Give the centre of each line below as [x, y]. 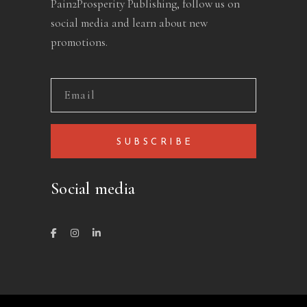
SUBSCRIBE [155, 142]
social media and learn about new [129, 23]
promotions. [79, 42]
